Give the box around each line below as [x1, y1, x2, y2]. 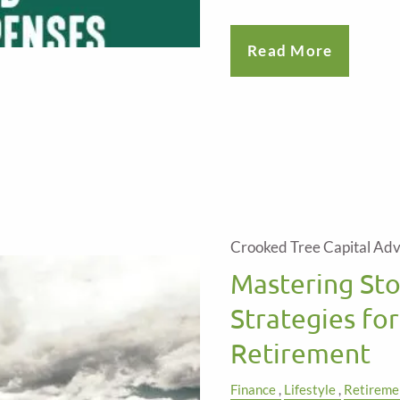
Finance [230, 381, 276, 398]
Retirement [230, 337, 371, 369]
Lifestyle [284, 381, 336, 398]
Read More [247, 41, 333, 61]
